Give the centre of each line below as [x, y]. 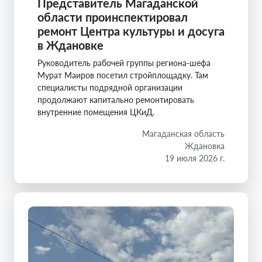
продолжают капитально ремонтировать [116, 99]
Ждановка [205, 146]
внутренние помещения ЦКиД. [96, 112]
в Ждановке [70, 45]
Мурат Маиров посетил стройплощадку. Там [123, 75]
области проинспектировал [113, 17]
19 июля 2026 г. [195, 158]
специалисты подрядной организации [110, 87]
